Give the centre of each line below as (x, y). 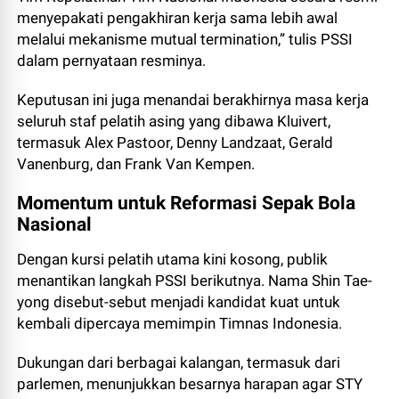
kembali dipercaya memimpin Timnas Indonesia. (180, 323)
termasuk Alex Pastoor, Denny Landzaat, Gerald (175, 142)
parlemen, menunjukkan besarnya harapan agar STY (190, 384)
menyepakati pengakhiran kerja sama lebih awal (178, 18)
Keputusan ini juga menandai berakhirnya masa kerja (193, 100)
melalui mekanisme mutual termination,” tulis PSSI (185, 39)
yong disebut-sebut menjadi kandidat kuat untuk (179, 302)
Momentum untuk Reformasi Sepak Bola (187, 203)
